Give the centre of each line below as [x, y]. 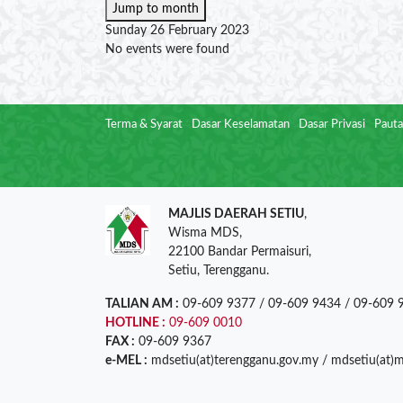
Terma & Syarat [144, 125]
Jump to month [156, 9]
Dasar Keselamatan [241, 125]
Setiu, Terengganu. [219, 271]
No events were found [167, 49]
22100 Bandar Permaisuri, [240, 252]
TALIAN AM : [142, 304]
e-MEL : [126, 361]
